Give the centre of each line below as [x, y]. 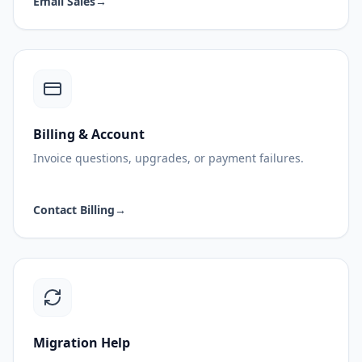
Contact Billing [74, 209]
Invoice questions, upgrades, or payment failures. [168, 158]
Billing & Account [89, 134]
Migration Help [82, 342]
